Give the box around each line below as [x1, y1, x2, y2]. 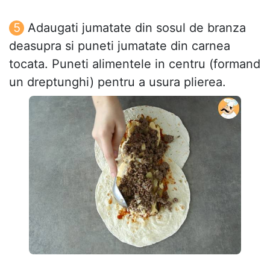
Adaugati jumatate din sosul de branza [28, 20, 246, 35]
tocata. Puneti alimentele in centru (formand [9, 56, 260, 71]
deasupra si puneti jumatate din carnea [9, 38, 230, 53]
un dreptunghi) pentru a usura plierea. [9, 74, 226, 89]
